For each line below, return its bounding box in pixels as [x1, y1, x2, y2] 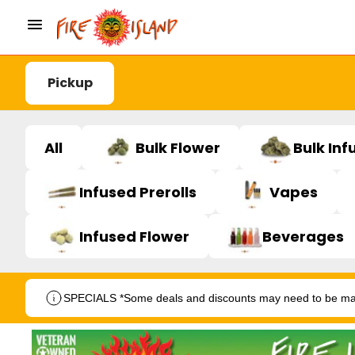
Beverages [262, 226, 344, 246]
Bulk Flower [136, 137, 220, 158]
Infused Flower [79, 226, 189, 246]
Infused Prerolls [79, 181, 197, 202]
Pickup [47, 74, 93, 92]
